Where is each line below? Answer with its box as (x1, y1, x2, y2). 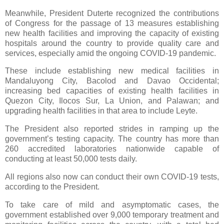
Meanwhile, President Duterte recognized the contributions (5, 8, 219, 17)
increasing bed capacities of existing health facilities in (5, 86, 219, 95)
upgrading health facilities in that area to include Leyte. (5, 106, 197, 115)
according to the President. (5, 182, 99, 191)
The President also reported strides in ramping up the (5, 124, 219, 133)
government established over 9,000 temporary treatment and (5, 210, 219, 219)
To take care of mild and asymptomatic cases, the (5, 200, 219, 209)
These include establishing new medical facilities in (5, 66, 219, 75)
